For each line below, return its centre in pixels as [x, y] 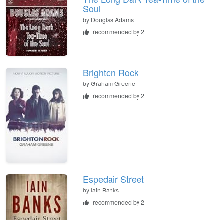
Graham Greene [113, 83]
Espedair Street [113, 179]
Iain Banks [105, 190]
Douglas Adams [112, 20]
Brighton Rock [111, 72]
